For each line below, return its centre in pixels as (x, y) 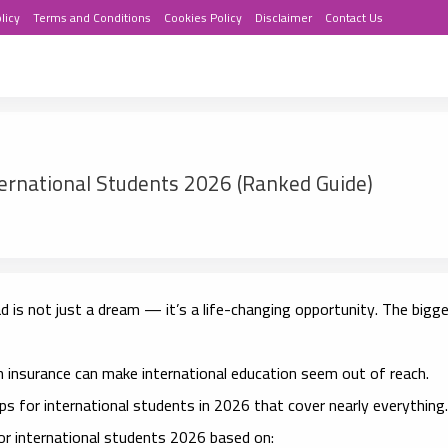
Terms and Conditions (92, 17)
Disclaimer (283, 17)
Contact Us (354, 17)
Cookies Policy (203, 17)
